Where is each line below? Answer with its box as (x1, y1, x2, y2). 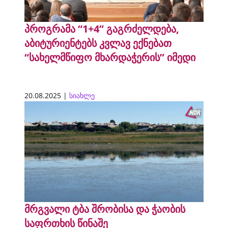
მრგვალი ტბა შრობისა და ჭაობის (24, 202, 185, 216)
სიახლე (69, 91, 95, 101)
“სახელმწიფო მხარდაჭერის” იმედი (24, 50, 195, 65)
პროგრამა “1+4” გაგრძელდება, (24, 22, 179, 36)
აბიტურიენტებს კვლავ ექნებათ (24, 36, 172, 50)
